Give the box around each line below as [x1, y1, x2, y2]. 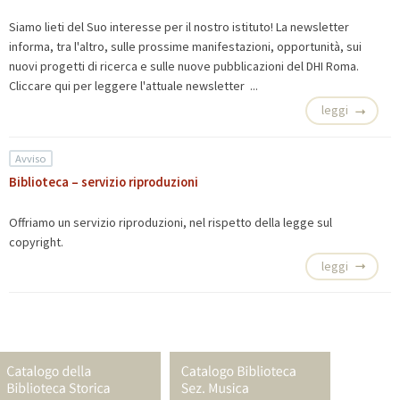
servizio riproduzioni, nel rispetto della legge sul [73, 213, 332, 230]
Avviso [15, 151, 47, 165]
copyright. [9, 233, 71, 250]
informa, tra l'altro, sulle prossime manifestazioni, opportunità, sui [9, 38, 362, 55]
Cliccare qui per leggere [9, 78, 140, 95]
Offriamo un [9, 213, 73, 230]
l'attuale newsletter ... [140, 78, 266, 95]
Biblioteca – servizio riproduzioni [9, 173, 198, 190]
